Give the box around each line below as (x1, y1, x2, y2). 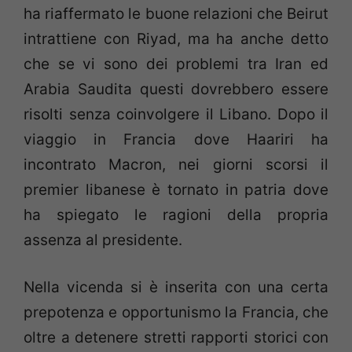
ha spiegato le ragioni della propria (24, 205, 328, 224)
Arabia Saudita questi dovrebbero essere (24, 79, 328, 98)
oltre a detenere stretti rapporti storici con (24, 328, 328, 347)
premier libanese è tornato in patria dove (24, 180, 328, 199)
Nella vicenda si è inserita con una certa (24, 278, 328, 297)
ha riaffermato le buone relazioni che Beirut (24, 4, 328, 23)
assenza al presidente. (24, 230, 182, 249)
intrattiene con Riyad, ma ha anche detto (24, 29, 328, 48)
